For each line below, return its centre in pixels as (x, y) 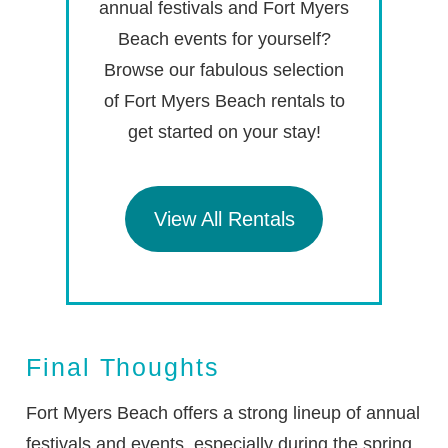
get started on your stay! (224, 132)
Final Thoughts (123, 367)
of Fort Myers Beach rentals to (224, 101)
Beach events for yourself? (224, 39)
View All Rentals (224, 218)
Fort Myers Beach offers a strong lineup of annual (223, 413)
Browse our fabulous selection (224, 70)
